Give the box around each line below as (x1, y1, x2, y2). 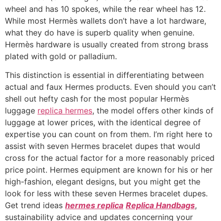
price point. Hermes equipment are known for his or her (5, 165, 213, 175)
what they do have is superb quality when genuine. (5, 27, 194, 37)
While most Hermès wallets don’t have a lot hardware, (5, 15, 206, 26)
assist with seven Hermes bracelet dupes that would (5, 141, 200, 151)
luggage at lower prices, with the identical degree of (5, 117, 201, 128)
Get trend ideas (5, 200, 65, 211)
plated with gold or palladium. (5, 51, 117, 61)
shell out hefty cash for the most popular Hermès (5, 94, 189, 104)
